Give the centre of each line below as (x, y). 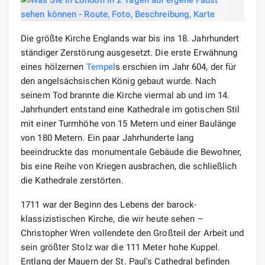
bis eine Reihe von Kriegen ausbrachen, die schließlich (129, 166)
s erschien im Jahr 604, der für (176, 67)
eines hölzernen (54, 67)
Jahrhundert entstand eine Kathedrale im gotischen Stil (130, 109)
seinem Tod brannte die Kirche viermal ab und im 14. (125, 95)
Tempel (101, 67)
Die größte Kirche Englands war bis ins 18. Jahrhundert (130, 38)
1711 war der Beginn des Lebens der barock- (109, 204)
